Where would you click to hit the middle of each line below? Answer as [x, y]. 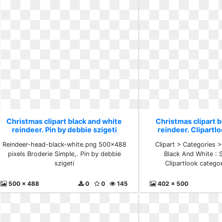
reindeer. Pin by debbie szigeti [64, 130]
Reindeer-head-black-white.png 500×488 [64, 144]
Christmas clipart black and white [64, 121]
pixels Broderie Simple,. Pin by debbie [64, 154]
